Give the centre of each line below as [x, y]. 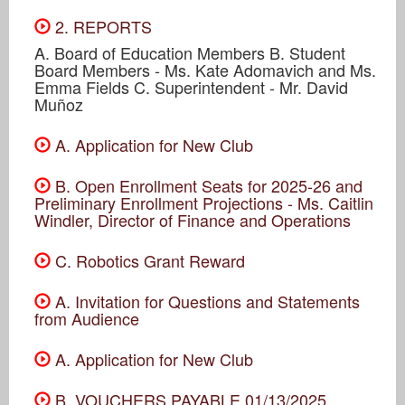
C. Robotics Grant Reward [148, 260]
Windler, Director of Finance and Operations [193, 219]
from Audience [87, 318]
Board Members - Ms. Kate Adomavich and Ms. [205, 69]
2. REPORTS [101, 26]
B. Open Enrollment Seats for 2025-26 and [207, 185]
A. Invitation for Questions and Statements [205, 301]
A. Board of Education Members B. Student [190, 52]
